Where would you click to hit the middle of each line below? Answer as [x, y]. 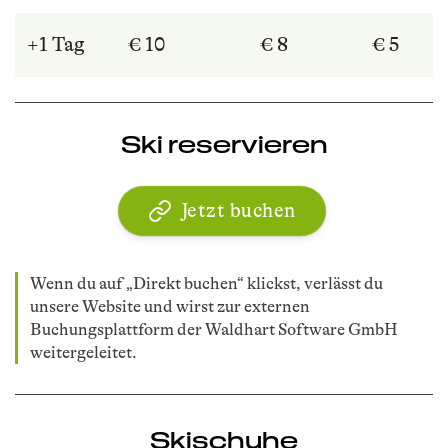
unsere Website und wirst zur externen [170, 307]
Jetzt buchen [238, 211]
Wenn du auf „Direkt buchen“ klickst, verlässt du [206, 284]
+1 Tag [56, 45]
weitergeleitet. [83, 353]
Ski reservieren [224, 144]
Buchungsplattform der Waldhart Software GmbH [214, 330]
